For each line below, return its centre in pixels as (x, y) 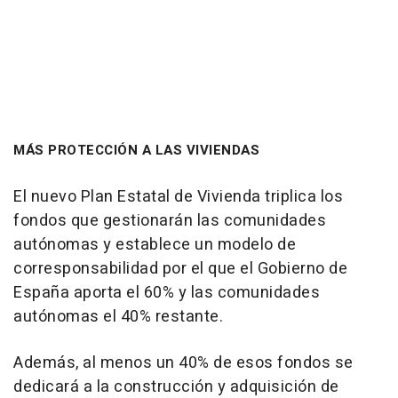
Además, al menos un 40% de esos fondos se (183, 362)
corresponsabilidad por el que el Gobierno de (180, 268)
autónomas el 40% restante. (118, 316)
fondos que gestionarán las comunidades (170, 220)
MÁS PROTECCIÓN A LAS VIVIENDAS (136, 150)
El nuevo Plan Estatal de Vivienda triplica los (178, 196)
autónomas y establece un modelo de (155, 244)
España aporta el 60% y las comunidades (167, 292)
